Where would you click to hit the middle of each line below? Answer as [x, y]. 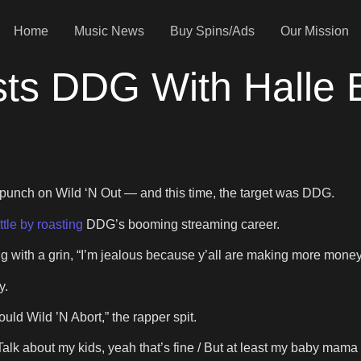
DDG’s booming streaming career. [181, 224]
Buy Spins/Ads [212, 31]
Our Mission [314, 31]
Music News [109, 31]
